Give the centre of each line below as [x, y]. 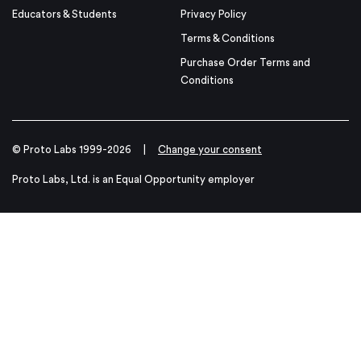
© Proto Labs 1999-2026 [73, 149]
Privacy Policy [214, 14]
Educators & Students [64, 14]
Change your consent [210, 149]
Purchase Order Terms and [245, 62]
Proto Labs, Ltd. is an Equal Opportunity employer [133, 179]
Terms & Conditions [228, 38]
